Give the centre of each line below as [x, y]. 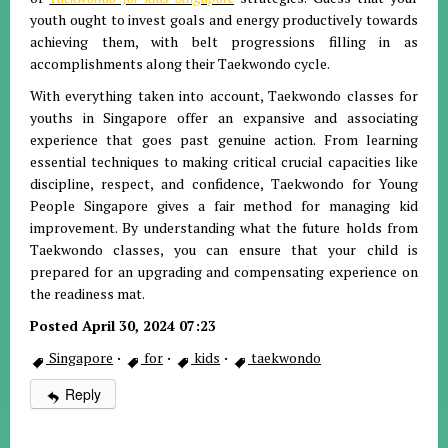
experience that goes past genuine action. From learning [224, 140]
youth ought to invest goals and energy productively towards [224, 20]
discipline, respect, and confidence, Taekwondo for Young [224, 184]
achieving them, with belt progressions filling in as [224, 42]
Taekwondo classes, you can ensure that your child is [224, 250]
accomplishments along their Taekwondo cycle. [180, 64]
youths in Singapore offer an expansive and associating [224, 118]
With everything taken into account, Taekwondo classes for [224, 96]
